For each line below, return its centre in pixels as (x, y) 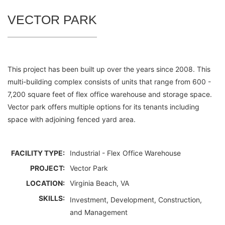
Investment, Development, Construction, (136, 200)
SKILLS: (52, 198)
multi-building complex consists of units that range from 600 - (109, 82)
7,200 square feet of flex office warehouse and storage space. (110, 94)
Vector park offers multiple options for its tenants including (103, 107)
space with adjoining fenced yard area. (74, 120)
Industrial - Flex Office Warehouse (125, 153)
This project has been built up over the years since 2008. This (109, 69)
